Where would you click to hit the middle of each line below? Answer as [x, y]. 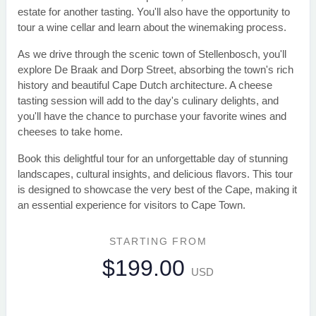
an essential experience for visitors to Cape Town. [132, 205]
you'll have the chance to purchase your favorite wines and [152, 116]
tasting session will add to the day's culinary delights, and [148, 101]
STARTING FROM [158, 242]
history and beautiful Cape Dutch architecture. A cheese [145, 85]
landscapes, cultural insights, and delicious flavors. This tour [155, 174]
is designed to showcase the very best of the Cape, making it [157, 190]
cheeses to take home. [70, 132]
